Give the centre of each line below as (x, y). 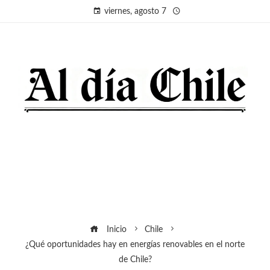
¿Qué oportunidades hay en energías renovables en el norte (135, 244)
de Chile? (135, 259)
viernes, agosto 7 (135, 11)
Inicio (115, 229)
